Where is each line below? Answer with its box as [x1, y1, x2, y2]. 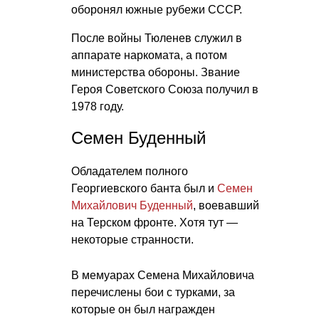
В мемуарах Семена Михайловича [71, 269, 254, 282]
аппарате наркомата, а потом [71, 49, 227, 62]
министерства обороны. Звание [71, 66, 240, 79]
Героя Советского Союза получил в [71, 83, 258, 96]
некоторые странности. [71, 234, 194, 246]
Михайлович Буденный [71, 199, 193, 212]
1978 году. [71, 100, 124, 113]
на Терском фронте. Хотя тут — [71, 216, 238, 229]
